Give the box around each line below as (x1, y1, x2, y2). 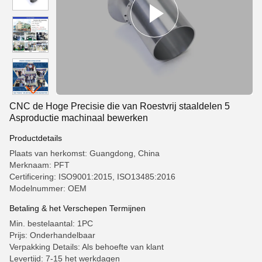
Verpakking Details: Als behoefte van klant (9, 242, 164, 251)
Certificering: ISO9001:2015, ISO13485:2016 (9, 172, 175, 181)
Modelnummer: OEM (9, 184, 87, 193)
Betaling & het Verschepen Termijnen (9, 204, 146, 213)
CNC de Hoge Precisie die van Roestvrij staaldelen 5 (9, 101, 230, 111)
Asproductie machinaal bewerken (9, 113, 148, 123)
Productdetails (9, 133, 62, 143)
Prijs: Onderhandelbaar (9, 230, 95, 240)
